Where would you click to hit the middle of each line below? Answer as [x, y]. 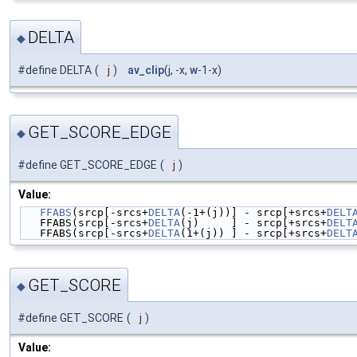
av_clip [146, 71]
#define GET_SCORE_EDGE [87, 165]
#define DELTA [55, 71]
